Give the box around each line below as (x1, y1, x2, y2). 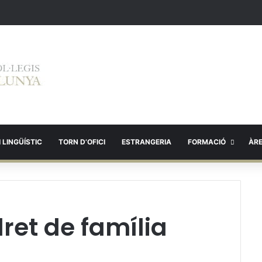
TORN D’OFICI (58, 137, 105, 146)
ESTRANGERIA (122, 137, 171, 146)
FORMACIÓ (188, 137, 226, 146)
